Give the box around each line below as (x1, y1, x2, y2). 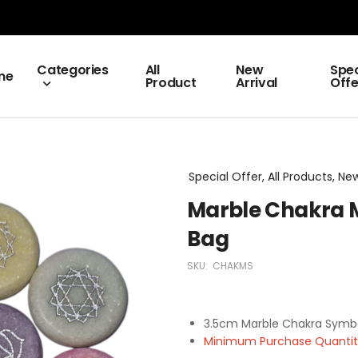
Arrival (236, 74, 278, 92)
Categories (37, 61, 109, 79)
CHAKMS (213, 259, 253, 272)
